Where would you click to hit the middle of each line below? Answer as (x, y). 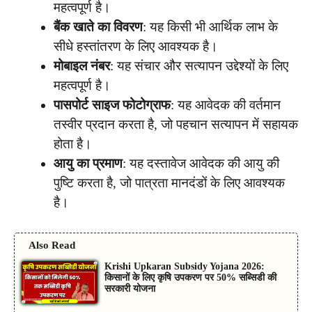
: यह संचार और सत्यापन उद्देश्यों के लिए (199, 66)
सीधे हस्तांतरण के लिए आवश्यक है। (136, 47)
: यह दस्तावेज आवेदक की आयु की (201, 164)
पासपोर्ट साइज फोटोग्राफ (112, 105)
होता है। (73, 144)
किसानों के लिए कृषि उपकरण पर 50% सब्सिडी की (190, 277)
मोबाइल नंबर (82, 66)
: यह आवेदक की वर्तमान (226, 105)
